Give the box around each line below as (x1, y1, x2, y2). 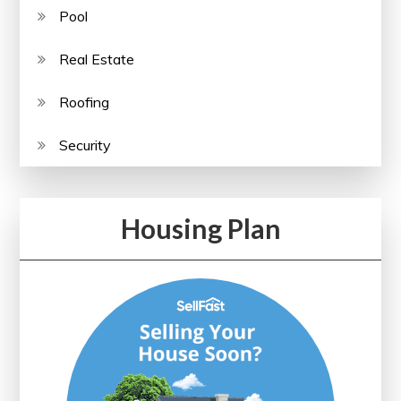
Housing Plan (120, 211, 281, 244)
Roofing (59, 92, 110, 111)
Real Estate (59, 49, 135, 68)
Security (59, 135, 112, 154)
